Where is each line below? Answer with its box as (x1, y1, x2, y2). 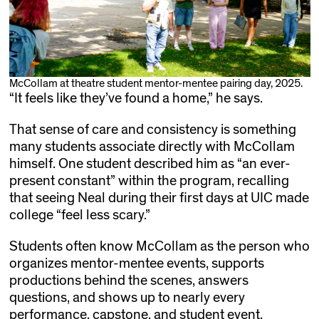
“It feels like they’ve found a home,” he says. (9, 90, 263, 105)
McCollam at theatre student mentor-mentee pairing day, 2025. (9, 77, 303, 89)
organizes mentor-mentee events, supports (9, 256, 264, 271)
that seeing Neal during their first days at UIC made (9, 190, 309, 205)
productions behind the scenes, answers (9, 273, 249, 288)
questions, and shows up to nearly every (9, 290, 245, 305)
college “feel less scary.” (9, 207, 150, 222)
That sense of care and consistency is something (9, 122, 296, 137)
